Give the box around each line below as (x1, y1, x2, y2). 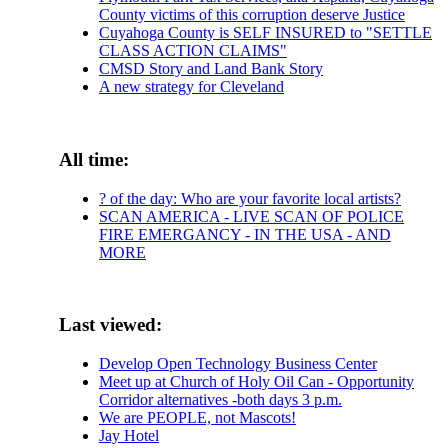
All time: (59, 148, 129, 170)
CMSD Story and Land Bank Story (99, 60, 323, 78)
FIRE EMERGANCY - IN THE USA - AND (99, 225, 391, 243)
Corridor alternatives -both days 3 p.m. (99, 391, 342, 409)
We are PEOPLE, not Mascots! (99, 409, 296, 427)
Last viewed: (59, 314, 162, 336)
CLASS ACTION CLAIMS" (99, 42, 287, 60)
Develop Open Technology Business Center (99, 355, 377, 373)
